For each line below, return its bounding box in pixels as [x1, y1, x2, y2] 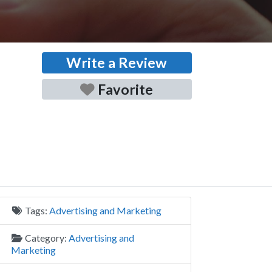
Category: [25, 232, 69, 244]
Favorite [98, 80, 154, 98]
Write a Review [66, 53, 168, 71]
